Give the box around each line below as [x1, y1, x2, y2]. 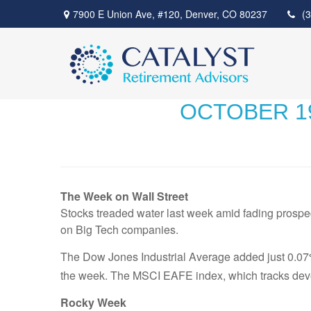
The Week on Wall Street [60, 188, 196, 204]
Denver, [185, 6, 219, 21]
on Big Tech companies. [60, 221, 178, 237]
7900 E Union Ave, [73, 6, 158, 21]
